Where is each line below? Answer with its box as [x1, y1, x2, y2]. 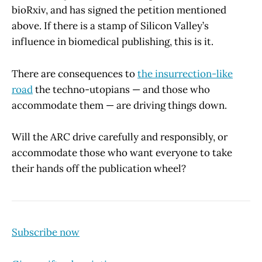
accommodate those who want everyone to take [12, 146, 232, 159]
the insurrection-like [137, 67, 233, 80]
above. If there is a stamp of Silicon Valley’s [12, 19, 209, 33]
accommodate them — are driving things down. [12, 98, 227, 112]
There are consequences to [12, 67, 137, 80]
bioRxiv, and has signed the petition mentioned [12, 4, 226, 17]
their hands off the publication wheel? [12, 161, 186, 175]
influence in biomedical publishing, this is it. [12, 35, 213, 49]
